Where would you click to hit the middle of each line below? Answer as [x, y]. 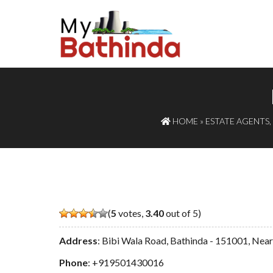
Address [78, 240]
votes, [131, 213]
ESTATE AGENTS [237, 121]
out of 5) [183, 213]
